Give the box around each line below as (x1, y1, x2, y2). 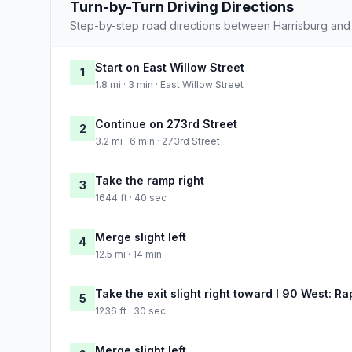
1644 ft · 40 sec (95, 191, 167, 203)
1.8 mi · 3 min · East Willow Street (95, 78, 244, 90)
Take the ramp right (95, 173, 204, 187)
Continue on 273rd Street (95, 116, 237, 130)
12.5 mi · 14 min (95, 247, 162, 260)
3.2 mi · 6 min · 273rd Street (95, 134, 220, 147)
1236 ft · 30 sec (95, 304, 166, 317)
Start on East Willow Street (95, 60, 244, 74)
